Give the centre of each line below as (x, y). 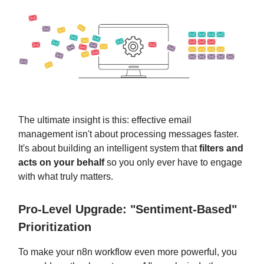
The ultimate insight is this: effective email (105, 120)
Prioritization (55, 227)
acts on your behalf (61, 163)
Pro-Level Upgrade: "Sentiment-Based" (128, 209)
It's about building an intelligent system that (109, 148)
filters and (221, 148)
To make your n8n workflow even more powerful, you (128, 252)
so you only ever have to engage (173, 163)
